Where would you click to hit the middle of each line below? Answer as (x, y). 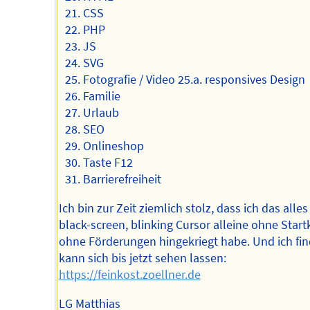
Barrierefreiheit (122, 180)
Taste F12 (108, 163)
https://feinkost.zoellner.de (129, 275)
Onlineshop (113, 146)
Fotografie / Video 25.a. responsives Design (194, 80)
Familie (101, 97)
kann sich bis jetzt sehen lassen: (142, 258)
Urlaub (101, 113)
